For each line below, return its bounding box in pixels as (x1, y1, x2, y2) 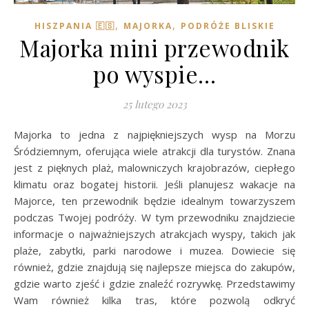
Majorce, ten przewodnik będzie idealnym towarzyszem (14, 193, 295, 208)
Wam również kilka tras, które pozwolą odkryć (14, 292, 295, 307)
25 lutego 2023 (122, 97, 187, 111)
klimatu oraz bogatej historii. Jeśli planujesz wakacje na (14, 177, 295, 191)
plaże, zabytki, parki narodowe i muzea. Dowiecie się (14, 243, 295, 257)
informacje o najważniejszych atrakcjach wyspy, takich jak (14, 226, 295, 241)
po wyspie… (92, 58, 217, 89)
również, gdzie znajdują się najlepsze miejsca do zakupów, (14, 259, 295, 274)
